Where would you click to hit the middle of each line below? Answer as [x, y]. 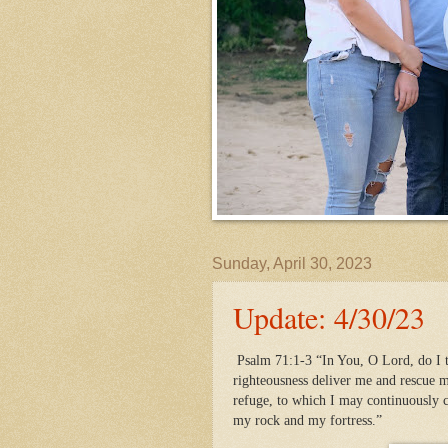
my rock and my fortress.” [307, 420]
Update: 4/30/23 [329, 317]
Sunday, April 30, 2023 [292, 263]
